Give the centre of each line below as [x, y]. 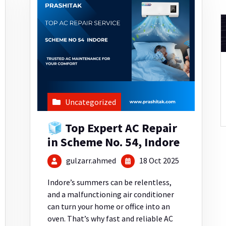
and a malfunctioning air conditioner [111, 194]
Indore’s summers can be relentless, [110, 182]
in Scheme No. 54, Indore [114, 142]
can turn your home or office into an [109, 207]
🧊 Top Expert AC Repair [112, 128]
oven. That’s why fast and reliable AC [110, 219]
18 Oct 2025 [158, 160]
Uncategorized [91, 102]
